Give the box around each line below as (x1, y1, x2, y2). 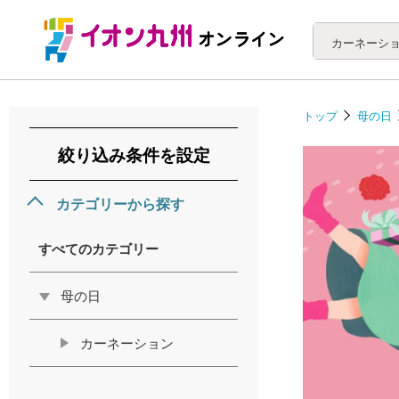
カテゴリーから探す (56, 192, 184, 214)
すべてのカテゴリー (38, 239, 159, 257)
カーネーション (80, 333, 174, 352)
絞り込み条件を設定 (57, 142, 210, 166)
